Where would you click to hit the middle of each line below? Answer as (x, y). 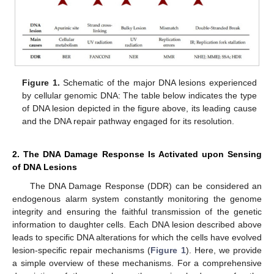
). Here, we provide (224, 250)
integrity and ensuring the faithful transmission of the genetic (137, 211)
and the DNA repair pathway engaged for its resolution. (128, 121)
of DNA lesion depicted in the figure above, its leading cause (139, 108)
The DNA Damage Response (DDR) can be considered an (146, 186)
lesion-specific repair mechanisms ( (82, 250)
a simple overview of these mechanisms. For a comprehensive (137, 263)
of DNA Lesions (45, 167)
